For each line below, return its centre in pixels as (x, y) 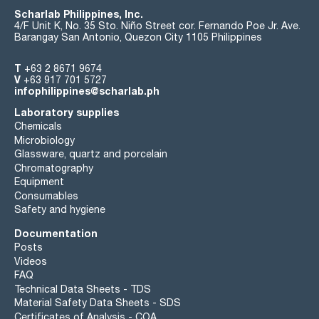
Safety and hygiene (60, 210)
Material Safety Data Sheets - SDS (98, 303)
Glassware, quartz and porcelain (91, 154)
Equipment (39, 182)
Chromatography (54, 168)
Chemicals (38, 126)
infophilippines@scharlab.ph (87, 90)
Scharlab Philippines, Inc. (79, 14)
